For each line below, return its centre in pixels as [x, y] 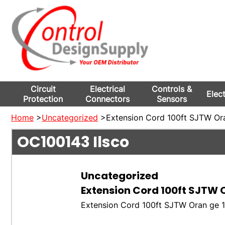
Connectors [107, 99]
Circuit [43, 89]
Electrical [107, 89]
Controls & [172, 89]
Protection [43, 99]
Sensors [172, 99]
